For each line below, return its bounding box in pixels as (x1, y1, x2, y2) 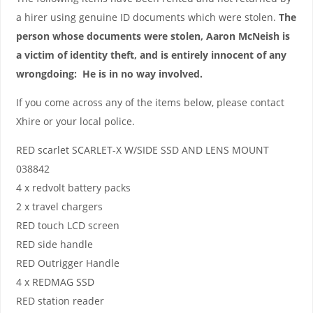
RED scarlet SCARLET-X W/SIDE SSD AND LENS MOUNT (15, 143, 269, 157)
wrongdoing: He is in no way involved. (15, 66, 203, 80)
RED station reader (15, 294, 104, 308)
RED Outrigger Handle (15, 256, 119, 270)
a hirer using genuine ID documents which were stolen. (15, 10, 279, 24)
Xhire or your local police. (15, 115, 135, 129)
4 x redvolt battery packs (15, 181, 131, 195)
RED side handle (15, 238, 93, 252)
